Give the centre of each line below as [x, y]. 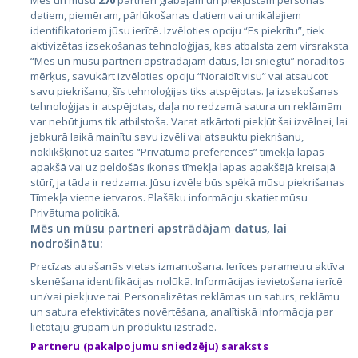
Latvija [33, 85]
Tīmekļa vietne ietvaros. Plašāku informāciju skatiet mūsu [169, 197]
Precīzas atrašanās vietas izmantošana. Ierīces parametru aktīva [188, 266]
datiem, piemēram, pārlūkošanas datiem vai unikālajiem [166, 15]
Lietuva [35, 110]
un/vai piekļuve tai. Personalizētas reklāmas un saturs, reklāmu [185, 296]
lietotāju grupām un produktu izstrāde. [124, 327]
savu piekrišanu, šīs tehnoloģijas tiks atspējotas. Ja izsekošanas [185, 91]
